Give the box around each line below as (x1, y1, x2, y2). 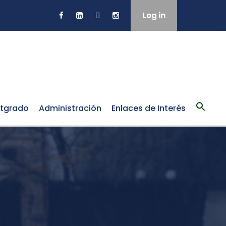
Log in (142, 10, 165, 21)
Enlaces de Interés (111, 102, 186, 115)
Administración (39, 102, 101, 115)
